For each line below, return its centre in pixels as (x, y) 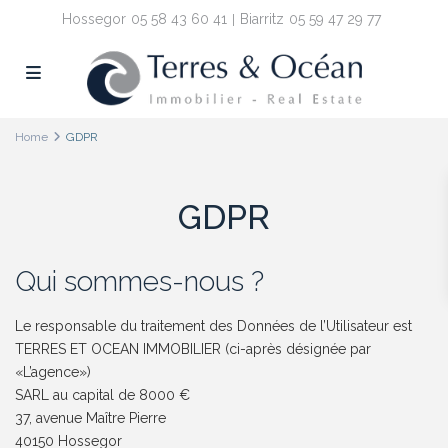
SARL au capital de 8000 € (103, 395)
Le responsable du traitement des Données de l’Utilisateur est (214, 326)
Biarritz (262, 19)
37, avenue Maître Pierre (91, 418)
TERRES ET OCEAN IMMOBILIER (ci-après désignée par (193, 349)
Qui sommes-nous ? (140, 282)
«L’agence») (53, 372)
